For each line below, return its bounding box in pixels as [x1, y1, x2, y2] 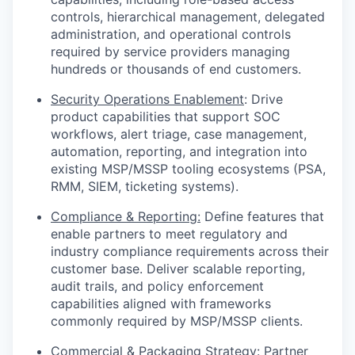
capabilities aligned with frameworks [51, 296, 271, 312]
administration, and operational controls [51, 26, 291, 43]
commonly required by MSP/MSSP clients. [51, 313, 303, 330]
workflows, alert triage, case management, [51, 126, 307, 143]
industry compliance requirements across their [51, 243, 329, 260]
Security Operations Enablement [51, 91, 244, 108]
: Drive [244, 91, 283, 108]
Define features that [200, 208, 324, 225]
